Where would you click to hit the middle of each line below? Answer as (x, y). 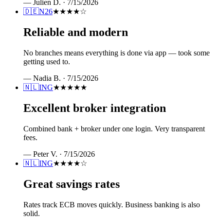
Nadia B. (47, 78)
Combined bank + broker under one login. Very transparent (114, 128)
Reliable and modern (76, 32)
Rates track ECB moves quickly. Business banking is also (112, 204)
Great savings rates (72, 184)
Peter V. (45, 154)
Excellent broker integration (95, 108)
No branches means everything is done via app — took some (117, 53)
